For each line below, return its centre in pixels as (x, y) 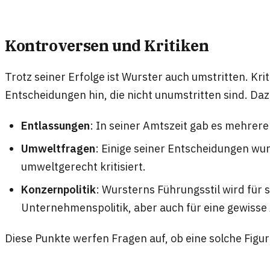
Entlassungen (56, 126)
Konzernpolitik (59, 190)
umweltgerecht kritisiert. (84, 167)
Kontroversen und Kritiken (107, 45)
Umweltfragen (58, 149)
